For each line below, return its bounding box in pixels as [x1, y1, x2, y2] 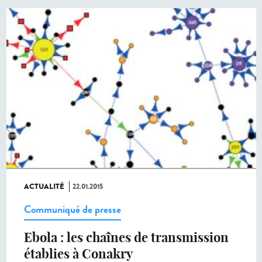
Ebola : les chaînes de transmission [24, 229, 229, 246]
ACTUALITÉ [24, 181, 64, 192]
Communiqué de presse [24, 202, 121, 218]
